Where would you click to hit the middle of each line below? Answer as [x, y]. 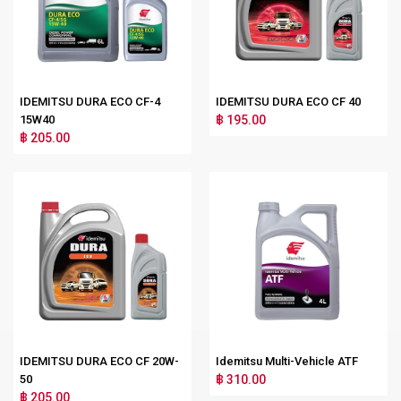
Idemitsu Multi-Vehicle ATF [287, 361]
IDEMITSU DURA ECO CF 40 [288, 101]
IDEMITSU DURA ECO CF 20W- [99, 361]
